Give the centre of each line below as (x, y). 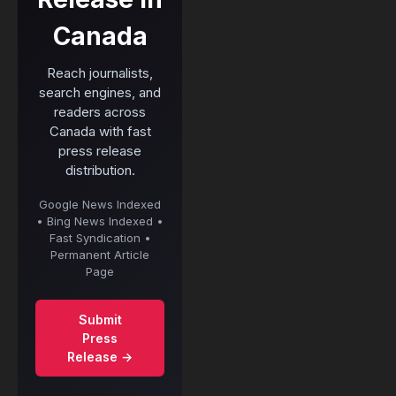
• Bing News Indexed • (100, 221)
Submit (100, 319)
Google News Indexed (100, 204)
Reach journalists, (100, 72)
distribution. (100, 170)
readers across (100, 111)
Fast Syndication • (100, 237)
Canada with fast (100, 131)
